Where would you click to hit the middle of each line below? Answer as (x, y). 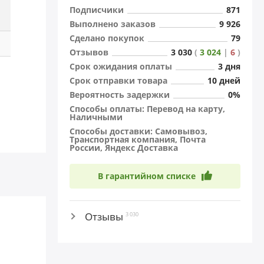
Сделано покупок (107, 38)
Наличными (96, 117)
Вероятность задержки (120, 95)
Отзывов (89, 52)
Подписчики (97, 10)
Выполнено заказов (113, 24)
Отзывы (105, 217)
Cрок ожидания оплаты (121, 66)
